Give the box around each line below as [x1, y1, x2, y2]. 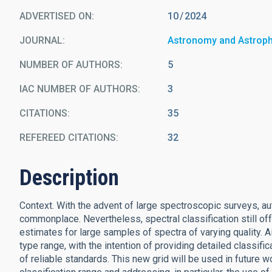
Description [19, 165, 119, 191]
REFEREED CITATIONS [19, 132, 116, 143]
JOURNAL [19, 35, 63, 46]
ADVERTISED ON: [19, 10, 94, 22]
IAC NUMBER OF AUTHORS [19, 83, 138, 95]
